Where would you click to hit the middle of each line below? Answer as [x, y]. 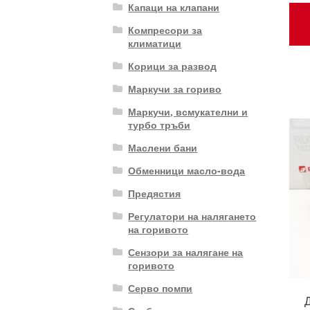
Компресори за [165, 29]
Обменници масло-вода [187, 170]
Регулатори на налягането [192, 216]
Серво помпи [161, 288]
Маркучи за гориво [175, 88]
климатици [155, 43]
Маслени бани [163, 147]
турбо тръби [159, 124]
